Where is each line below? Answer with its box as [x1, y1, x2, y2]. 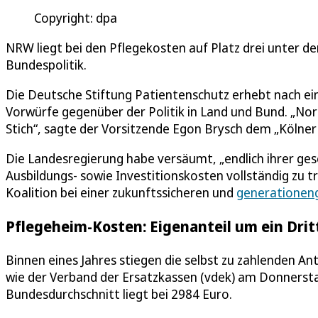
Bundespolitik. [6, 55, 87, 73]
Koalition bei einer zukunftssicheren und [6, 183, 236, 201]
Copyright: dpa [34, 9, 117, 26]
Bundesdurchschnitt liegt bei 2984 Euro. [6, 285, 232, 302]
